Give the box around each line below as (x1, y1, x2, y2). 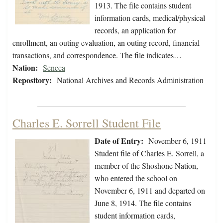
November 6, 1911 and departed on (95, 185, 205, 196)
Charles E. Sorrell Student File (12, 115, 161, 131)
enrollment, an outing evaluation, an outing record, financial (12, 37, 200, 48)
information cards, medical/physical (95, 12, 205, 23)
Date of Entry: (95, 135, 143, 147)
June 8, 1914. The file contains (95, 198, 191, 209)
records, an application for (95, 25, 176, 36)
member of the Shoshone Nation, (95, 160, 198, 171)
